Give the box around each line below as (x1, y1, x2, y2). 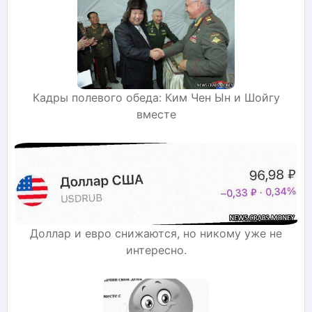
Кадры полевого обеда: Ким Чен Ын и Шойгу (32, 90, 280, 104)
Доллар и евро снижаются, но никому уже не (30, 226, 282, 240)
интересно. (125, 243, 187, 257)
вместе (136, 107, 176, 121)
